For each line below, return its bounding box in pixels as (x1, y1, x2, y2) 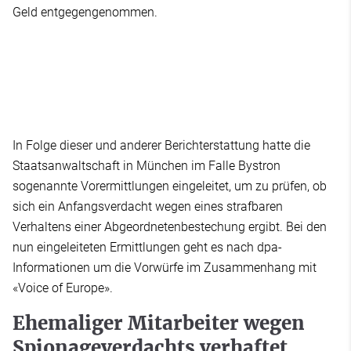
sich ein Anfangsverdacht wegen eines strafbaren (13, 198, 283, 214)
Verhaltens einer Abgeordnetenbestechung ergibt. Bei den (13, 219, 327, 234)
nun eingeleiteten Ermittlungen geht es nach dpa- (13, 239, 282, 255)
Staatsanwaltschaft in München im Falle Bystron (13, 157, 280, 173)
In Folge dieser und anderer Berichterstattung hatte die (13, 137, 310, 153)
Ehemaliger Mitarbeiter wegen (13, 310, 305, 335)
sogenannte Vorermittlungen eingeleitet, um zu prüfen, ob (13, 178, 327, 194)
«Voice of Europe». (13, 280, 113, 295)
